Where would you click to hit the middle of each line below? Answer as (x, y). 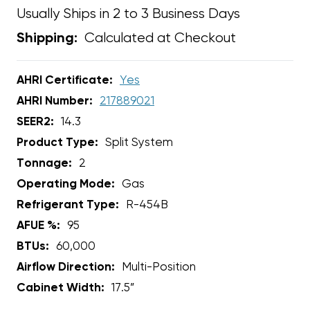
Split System (139, 143)
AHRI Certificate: (65, 81)
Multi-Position (159, 267)
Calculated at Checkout (160, 38)
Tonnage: (44, 164)
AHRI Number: (55, 101)
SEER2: (35, 122)
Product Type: (57, 143)
